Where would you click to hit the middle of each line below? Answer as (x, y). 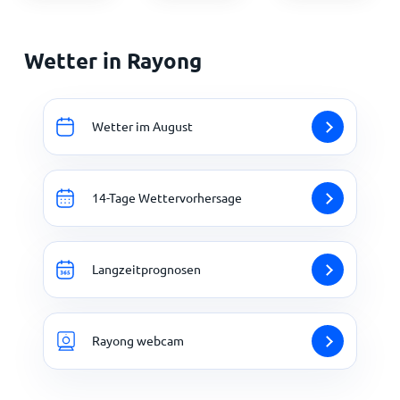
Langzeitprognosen (146, 269)
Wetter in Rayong (112, 60)
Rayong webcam (138, 341)
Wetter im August (142, 126)
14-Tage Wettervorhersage (167, 198)
